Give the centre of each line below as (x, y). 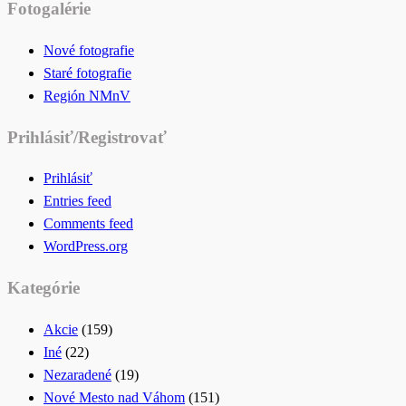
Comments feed (88, 224)
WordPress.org (86, 246)
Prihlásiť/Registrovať (87, 137)
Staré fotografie (87, 72)
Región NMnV (87, 95)
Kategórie (43, 287)
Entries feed (77, 201)
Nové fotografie (89, 50)
